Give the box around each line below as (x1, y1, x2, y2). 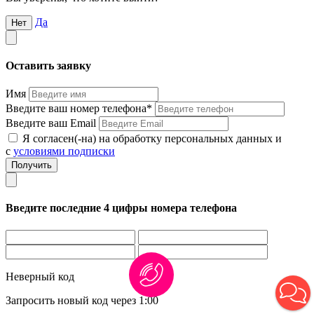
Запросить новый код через (6, 294, 139, 306)
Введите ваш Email (6, 117, 99, 130)
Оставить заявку (6, 59, 91, 71)
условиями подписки (13, 145, 115, 158)
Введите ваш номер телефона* (6, 102, 155, 115)
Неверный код (6, 270, 74, 282)
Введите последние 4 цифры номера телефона (6, 202, 237, 214)
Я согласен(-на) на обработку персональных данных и (22, 132, 282, 145)
